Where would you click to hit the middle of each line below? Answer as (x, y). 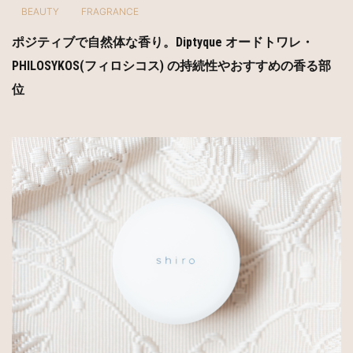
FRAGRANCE (110, 12)
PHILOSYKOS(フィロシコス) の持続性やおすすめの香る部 (171, 66)
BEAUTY (40, 12)
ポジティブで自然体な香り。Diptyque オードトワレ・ (163, 43)
